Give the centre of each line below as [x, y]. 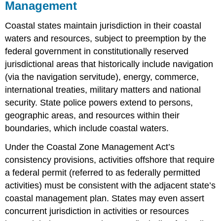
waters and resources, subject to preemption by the [106, 38]
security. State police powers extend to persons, [99, 102]
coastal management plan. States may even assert [105, 199]
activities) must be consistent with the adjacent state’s [110, 186]
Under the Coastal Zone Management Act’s [90, 147]
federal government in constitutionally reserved [97, 51]
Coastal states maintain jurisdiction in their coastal [103, 25]
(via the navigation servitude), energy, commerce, [102, 77]
